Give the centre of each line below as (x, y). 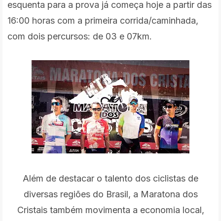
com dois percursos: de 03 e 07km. (80, 36)
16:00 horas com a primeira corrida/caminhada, (103, 20)
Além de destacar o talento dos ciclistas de (110, 178)
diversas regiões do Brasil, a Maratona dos (110, 194)
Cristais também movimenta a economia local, (110, 210)
